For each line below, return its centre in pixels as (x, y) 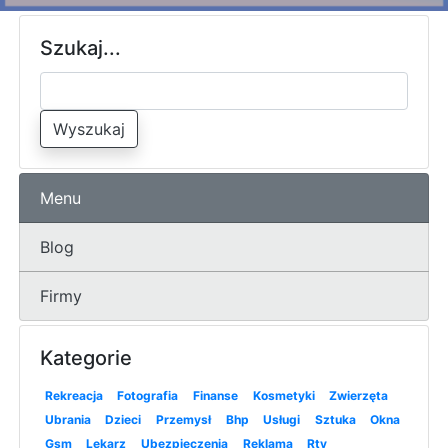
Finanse (215, 395)
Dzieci (123, 419)
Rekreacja (73, 395)
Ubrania (67, 419)
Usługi (282, 419)
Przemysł (183, 419)
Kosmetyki (283, 395)
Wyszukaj (89, 128)
